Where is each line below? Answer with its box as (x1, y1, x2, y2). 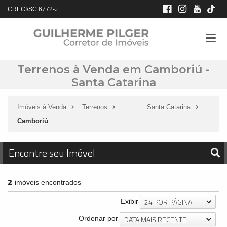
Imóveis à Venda (17, 103, 66, 111)
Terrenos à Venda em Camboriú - (17, 63, 210, 77)
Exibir (121, 197, 138, 205)
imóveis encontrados (13, 178, 81, 186)
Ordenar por (79, 214, 118, 223)
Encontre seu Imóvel (9, 145, 95, 161)
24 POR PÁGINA (144, 197, 192, 208)
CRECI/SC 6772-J (8, 6, 58, 13)
